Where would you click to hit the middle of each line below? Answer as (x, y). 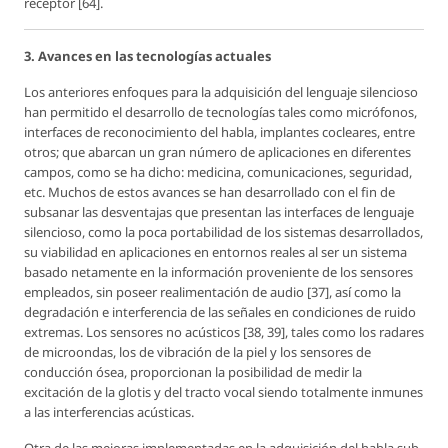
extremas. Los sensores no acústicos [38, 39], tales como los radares (224, 331)
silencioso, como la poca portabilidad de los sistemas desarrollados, (223, 231)
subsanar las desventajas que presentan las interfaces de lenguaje (219, 211)
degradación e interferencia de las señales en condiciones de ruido (220, 311)
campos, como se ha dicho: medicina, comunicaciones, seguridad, (218, 171)
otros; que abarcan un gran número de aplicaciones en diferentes (217, 151)
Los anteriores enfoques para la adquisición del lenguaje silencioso (221, 91)
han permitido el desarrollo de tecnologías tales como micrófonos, (220, 111)
